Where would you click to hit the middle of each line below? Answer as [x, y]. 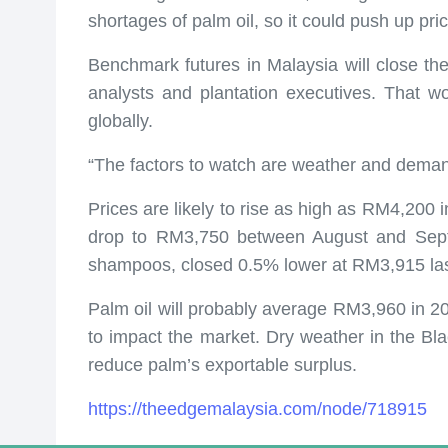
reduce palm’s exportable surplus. [222, 365]
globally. [120, 121]
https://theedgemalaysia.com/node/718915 [257, 409]
